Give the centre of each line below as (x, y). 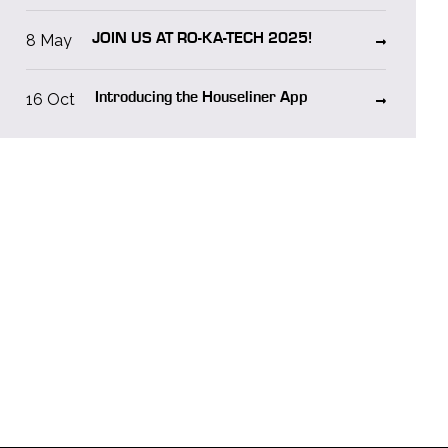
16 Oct (50, 99)
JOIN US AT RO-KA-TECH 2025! (202, 39)
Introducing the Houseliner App (201, 98)
